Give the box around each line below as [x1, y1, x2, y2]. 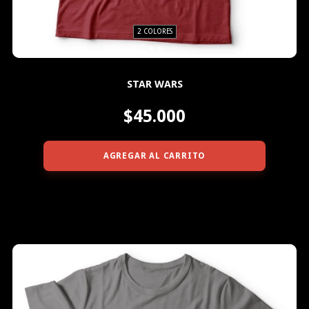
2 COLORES [137, 27, 172, 35]
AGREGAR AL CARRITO [103, 150, 206, 161]
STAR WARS [126, 77, 183, 90]
